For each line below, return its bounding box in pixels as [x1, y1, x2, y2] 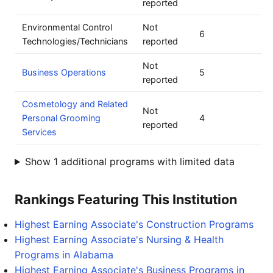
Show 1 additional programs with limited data [24, 155, 235, 168]
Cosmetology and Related [22, 99, 128, 109]
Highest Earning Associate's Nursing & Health [15, 233, 224, 246]
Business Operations [22, 67, 106, 77]
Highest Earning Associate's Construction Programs [15, 218, 253, 230]
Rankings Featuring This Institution [15, 191, 237, 207]
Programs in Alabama [15, 249, 113, 261]
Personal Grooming [22, 113, 101, 123]
